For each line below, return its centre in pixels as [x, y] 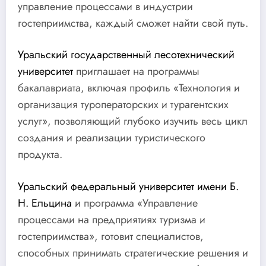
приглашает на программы [136, 72]
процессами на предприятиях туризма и [112, 219]
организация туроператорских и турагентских [123, 105]
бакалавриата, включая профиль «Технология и [129, 88]
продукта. [40, 155]
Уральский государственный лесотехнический [126, 55]
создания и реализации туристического [112, 138]
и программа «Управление [135, 203]
